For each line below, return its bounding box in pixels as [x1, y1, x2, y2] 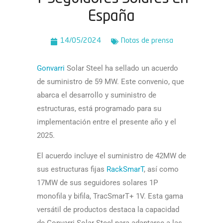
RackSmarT [105, 165, 144, 174]
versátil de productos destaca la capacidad [37, 205, 179, 215]
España [88, 9, 135, 24]
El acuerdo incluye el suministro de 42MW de [37, 151, 186, 161]
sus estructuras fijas [37, 165, 105, 174]
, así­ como [144, 165, 179, 174]
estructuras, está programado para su [37, 104, 161, 113]
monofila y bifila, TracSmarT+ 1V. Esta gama [37, 192, 183, 201]
